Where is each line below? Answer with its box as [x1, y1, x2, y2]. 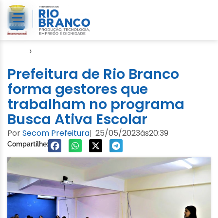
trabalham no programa [7, 94, 184, 114]
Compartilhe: [7, 140, 48, 148]
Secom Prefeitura [22, 127, 90, 139]
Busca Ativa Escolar [7, 109, 147, 129]
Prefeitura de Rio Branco [7, 64, 179, 84]
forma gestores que [7, 79, 148, 99]
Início [7, 45, 27, 55]
